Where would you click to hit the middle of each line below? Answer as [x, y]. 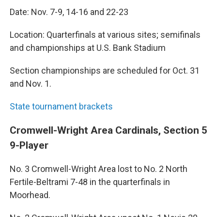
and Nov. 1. [31, 84]
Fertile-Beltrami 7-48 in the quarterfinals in [90, 182]
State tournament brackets [61, 107]
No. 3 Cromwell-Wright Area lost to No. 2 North [99, 169]
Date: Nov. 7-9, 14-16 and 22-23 [69, 12]
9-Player [29, 145]
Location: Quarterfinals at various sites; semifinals [105, 35]
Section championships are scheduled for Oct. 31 [105, 71]
